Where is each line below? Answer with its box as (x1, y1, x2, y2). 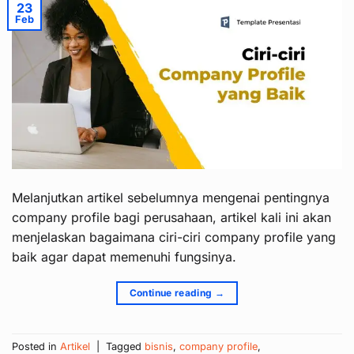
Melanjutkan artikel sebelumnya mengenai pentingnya (12, 189, 330, 205)
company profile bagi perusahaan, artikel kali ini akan (12, 209, 331, 225)
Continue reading (129, 286, 215, 299)
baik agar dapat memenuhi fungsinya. (12, 248, 236, 265)
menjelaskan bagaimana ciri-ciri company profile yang (12, 228, 336, 245)
